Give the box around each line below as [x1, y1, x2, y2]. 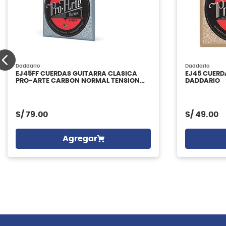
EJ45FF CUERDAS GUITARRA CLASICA [16, 71, 137, 78]
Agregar [62, 135, 97, 143]
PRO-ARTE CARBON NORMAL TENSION [16, 78, 140, 85]
